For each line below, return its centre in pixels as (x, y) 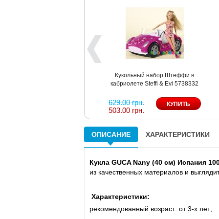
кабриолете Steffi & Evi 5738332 (155, 83)
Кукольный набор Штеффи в (155, 75)
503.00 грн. (127, 110)
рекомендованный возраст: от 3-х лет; (151, 208)
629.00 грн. (127, 102)
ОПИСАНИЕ (111, 134)
